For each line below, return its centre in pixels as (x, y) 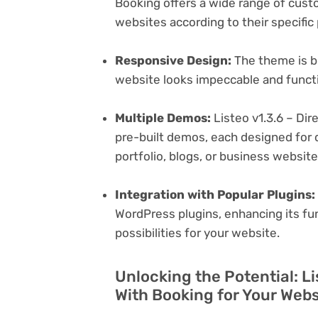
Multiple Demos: (163, 118)
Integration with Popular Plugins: (215, 195)
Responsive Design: (173, 60)
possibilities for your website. (197, 233)
